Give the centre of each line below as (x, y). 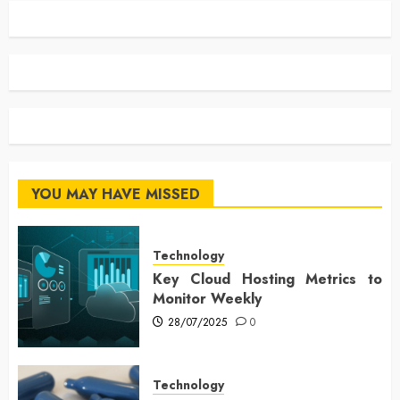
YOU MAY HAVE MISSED (116, 195)
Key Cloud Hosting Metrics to (267, 279)
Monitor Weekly (207, 298)
